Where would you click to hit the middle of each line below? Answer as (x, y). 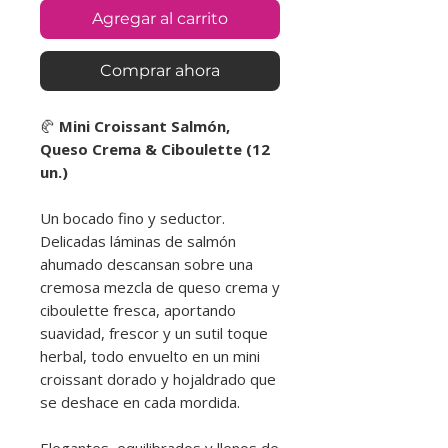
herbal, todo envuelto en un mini (150, 355)
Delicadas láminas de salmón (138, 240)
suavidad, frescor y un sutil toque (154, 332)
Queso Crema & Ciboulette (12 (155, 148)
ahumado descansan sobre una (146, 263)
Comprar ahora (160, 70)
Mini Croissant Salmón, (144, 125)
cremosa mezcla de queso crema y (160, 286)
